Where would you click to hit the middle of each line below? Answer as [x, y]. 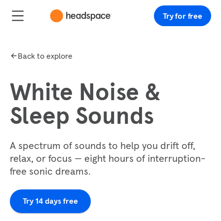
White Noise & [85, 92]
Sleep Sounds [82, 115]
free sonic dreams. [50, 171]
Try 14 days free [50, 201]
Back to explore [45, 56]
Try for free [182, 16]
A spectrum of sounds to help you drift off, [103, 146]
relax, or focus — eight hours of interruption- [108, 158]
